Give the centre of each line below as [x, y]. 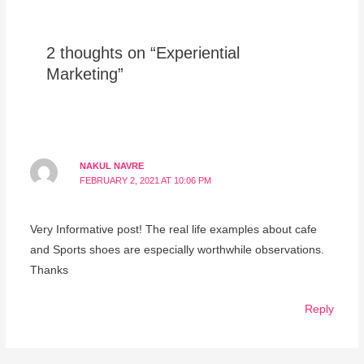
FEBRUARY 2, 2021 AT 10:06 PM [146, 181]
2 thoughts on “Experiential [143, 52]
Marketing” [84, 74]
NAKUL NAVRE [112, 166]
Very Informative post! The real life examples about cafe [173, 229]
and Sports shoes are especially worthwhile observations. [177, 249]
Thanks [49, 270]
